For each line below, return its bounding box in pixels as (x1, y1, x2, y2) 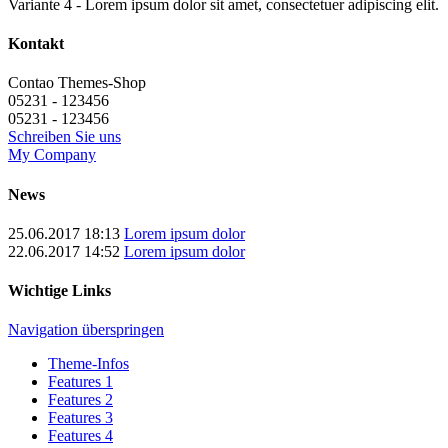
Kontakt (8, 35, 64, 53)
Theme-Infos (48, 355, 129, 373)
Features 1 (48, 373, 113, 391)
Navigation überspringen (8, 321, 164, 339)
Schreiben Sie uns (8, 128, 121, 146)
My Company (8, 146, 96, 164)
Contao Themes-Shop (8, 74, 146, 92)
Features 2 (48, 391, 113, 409)
